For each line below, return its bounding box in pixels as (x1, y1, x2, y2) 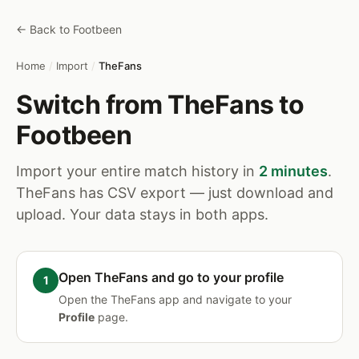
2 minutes (259, 163, 328, 179)
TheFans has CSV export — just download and (16, 184, 333, 201)
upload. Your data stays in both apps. (16, 206, 268, 223)
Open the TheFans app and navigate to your (58, 292, 292, 306)
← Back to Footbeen (16, 22, 122, 36)
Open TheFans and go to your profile (58, 269, 284, 285)
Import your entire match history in (16, 163, 259, 179)
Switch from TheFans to (16, 89, 304, 120)
